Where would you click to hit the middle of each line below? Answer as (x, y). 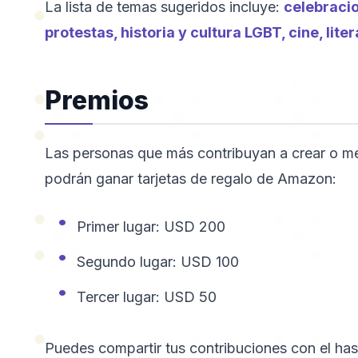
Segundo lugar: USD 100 (158, 262)
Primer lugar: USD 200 (151, 227)
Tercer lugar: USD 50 (147, 297)
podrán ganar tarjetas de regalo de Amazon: (191, 179)
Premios (97, 100)
